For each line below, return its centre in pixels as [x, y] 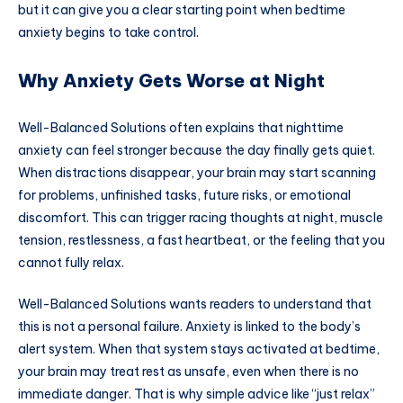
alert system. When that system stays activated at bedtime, [199, 349]
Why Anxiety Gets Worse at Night [171, 81]
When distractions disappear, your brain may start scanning [197, 172]
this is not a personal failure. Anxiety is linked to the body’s [189, 326]
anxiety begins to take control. [108, 33]
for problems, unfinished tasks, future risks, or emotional [184, 195]
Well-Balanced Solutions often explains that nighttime [181, 127]
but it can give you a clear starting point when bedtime [182, 10]
